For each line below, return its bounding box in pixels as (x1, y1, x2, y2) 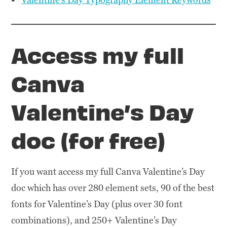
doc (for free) (11, 125, 166, 154)
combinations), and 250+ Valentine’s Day (11, 214, 177, 226)
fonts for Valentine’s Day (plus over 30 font (11, 198, 183, 210)
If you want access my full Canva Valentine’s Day (11, 165, 205, 177)
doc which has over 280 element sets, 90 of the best (11, 181, 215, 194)
